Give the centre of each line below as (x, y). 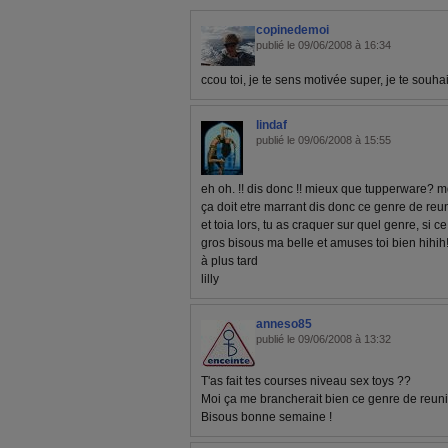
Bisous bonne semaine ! (266, 417)
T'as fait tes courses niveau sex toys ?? (306, 381)
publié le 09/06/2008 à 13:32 (323, 339)
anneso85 (284, 324)
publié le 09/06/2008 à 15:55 (323, 140)
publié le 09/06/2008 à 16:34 (323, 45)
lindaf (271, 125)
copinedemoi (292, 30)
